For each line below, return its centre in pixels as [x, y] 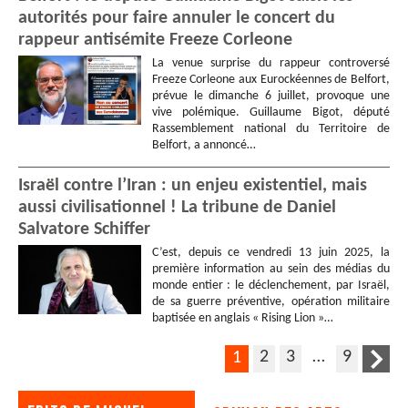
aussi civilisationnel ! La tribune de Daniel [177, 208]
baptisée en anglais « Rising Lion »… [242, 319]
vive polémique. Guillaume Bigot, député [270, 113]
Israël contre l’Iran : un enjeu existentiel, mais [193, 186]
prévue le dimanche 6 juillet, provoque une [270, 97]
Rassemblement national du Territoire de [270, 129]
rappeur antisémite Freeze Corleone [155, 41]
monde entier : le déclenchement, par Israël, [270, 286]
